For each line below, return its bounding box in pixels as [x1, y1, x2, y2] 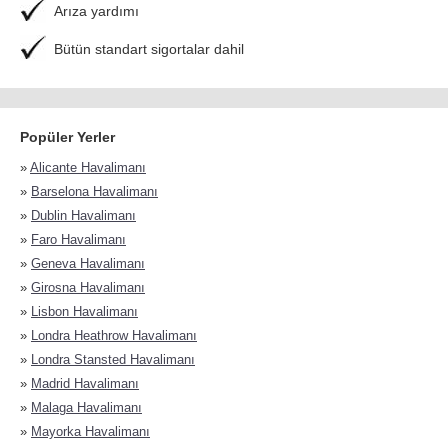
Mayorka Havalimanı [31, 424, 150, 439]
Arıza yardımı [54, 3, 139, 19]
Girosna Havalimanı [31, 280, 145, 295]
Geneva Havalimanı [31, 256, 145, 271]
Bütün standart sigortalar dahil [54, 41, 244, 57]
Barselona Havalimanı [31, 184, 158, 199]
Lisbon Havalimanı [31, 304, 138, 319]
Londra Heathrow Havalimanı [31, 328, 197, 343]
